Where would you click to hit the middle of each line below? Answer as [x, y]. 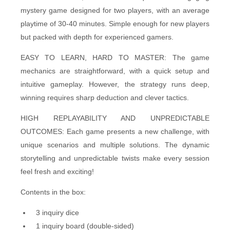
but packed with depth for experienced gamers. [97, 37]
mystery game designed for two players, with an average [115, 10]
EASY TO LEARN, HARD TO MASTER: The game [115, 57]
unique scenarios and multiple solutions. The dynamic [115, 145]
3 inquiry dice [57, 212]
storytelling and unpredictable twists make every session [115, 158]
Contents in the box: [53, 192]
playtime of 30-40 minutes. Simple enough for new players [115, 23]
